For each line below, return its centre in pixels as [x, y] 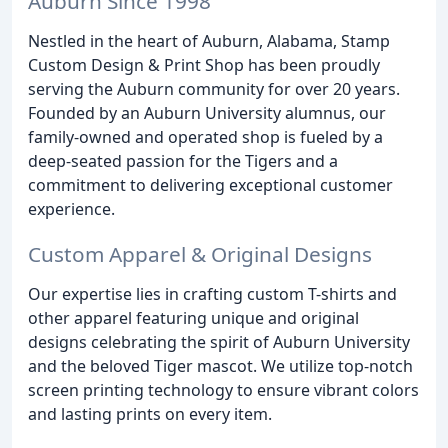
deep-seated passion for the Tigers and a [183, 160]
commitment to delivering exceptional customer [210, 184]
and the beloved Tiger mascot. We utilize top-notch [220, 365]
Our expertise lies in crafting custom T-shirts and [212, 293]
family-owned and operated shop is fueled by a [205, 136]
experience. [71, 208]
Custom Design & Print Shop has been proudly [204, 64]
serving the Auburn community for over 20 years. [214, 88]
